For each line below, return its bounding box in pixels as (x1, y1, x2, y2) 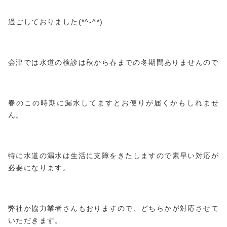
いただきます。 (8, 216, 63, 224)
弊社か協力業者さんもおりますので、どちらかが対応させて (8, 204, 219, 212)
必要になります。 (8, 163, 71, 172)
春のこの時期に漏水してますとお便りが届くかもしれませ (8, 98, 219, 107)
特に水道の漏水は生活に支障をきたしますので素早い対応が (8, 151, 219, 160)
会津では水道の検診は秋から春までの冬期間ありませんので (8, 58, 219, 66)
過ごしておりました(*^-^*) (8, 17, 103, 26)
